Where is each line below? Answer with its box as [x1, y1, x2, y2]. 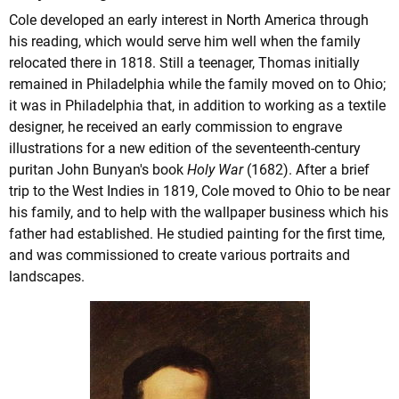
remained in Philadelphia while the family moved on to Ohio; [9, 76, 386, 94]
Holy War [187, 161, 243, 179]
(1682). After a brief [243, 161, 370, 179]
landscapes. [9, 268, 85, 286]
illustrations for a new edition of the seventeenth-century [9, 140, 361, 158]
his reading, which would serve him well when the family [9, 33, 361, 51]
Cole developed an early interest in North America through [9, 12, 369, 29]
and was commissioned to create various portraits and [9, 247, 350, 265]
